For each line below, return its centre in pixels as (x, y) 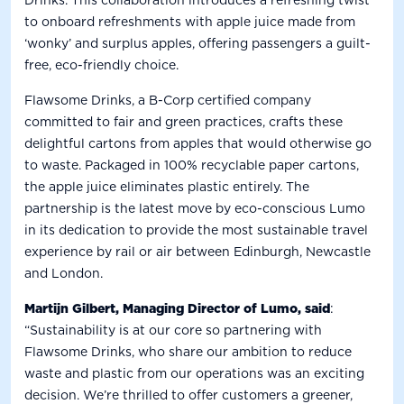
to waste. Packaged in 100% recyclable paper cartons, (192, 165)
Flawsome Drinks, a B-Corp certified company (168, 100)
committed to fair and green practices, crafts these (184, 121)
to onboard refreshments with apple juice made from (190, 21)
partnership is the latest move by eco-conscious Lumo (195, 208)
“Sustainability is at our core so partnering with (173, 330)
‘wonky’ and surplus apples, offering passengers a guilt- (197, 43)
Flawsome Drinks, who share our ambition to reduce (188, 351)
